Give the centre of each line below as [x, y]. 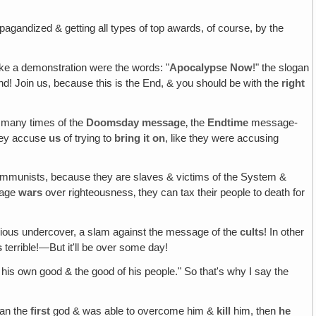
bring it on [140, 138]
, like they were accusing [222, 138]
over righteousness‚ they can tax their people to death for [174, 193]
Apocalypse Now [211, 67]
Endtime [228, 122]
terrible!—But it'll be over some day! [85, 248]
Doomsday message [136, 122]
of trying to [88, 138]
